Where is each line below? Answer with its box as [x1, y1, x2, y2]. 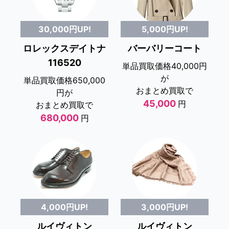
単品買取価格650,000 [24, 75, 105, 86]
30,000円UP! [38, 24, 91, 35]
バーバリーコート [128, 42, 201, 54]
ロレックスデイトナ [23, 43, 106, 54]
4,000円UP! [41, 202, 88, 213]
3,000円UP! [141, 202, 188, 213]
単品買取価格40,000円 [122, 60, 207, 71]
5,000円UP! [141, 24, 188, 34]
